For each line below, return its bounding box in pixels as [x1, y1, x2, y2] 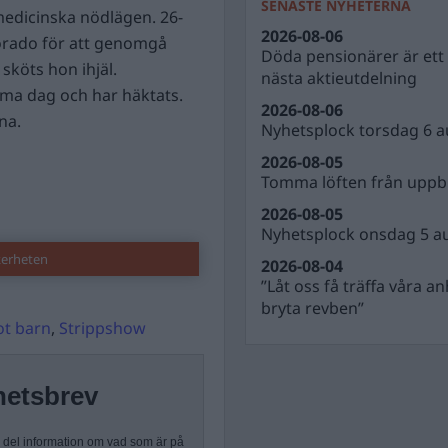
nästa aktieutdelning [261, 67, 417, 89]
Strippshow [59, 317, 146, 339]
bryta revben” [261, 297, 364, 319]
